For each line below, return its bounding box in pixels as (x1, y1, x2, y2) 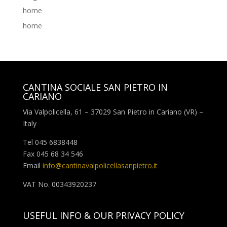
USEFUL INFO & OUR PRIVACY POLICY (22, 209, 184, 221)
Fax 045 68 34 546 (22, 148, 83, 159)
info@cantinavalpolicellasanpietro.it (42, 160, 158, 170)
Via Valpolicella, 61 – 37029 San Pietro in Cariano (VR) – (22, 106, 203, 117)
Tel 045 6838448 (22, 137, 78, 147)
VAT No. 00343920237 (22, 179, 96, 189)
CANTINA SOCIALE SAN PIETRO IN (22, 81, 168, 93)
